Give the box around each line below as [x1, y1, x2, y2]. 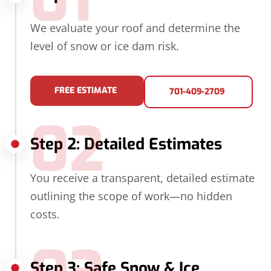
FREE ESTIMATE [54, 85, 117, 97]
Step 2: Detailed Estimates [30, 134, 222, 155]
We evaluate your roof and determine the [30, 20, 240, 35]
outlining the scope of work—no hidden [30, 189, 232, 204]
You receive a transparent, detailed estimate [30, 171, 255, 186]
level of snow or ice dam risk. [30, 38, 179, 53]
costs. [30, 207, 60, 222]
